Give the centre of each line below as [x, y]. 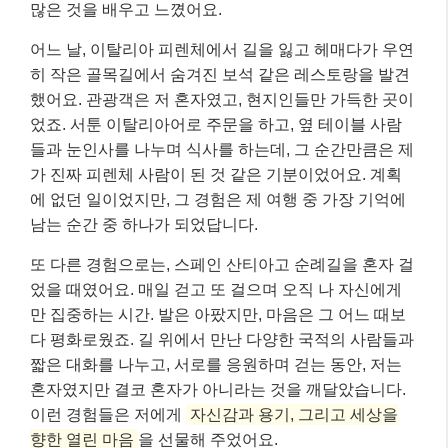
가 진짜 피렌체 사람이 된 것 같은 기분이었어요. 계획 [216, 174]
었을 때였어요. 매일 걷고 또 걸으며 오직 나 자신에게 [216, 289]
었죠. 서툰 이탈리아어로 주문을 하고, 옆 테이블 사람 [216, 124]
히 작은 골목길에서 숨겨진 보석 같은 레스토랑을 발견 [220, 74]
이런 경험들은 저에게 [108, 414]
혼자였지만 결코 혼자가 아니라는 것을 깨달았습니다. [218, 389]
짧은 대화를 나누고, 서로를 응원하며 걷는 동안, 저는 [216, 364]
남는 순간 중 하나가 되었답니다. [144, 224]
